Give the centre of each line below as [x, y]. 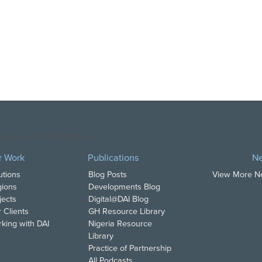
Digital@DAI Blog [118, 199]
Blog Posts [107, 175]
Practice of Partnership [130, 249]
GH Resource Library [126, 212]
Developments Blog [124, 187]
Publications [113, 158]
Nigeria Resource [120, 224]
